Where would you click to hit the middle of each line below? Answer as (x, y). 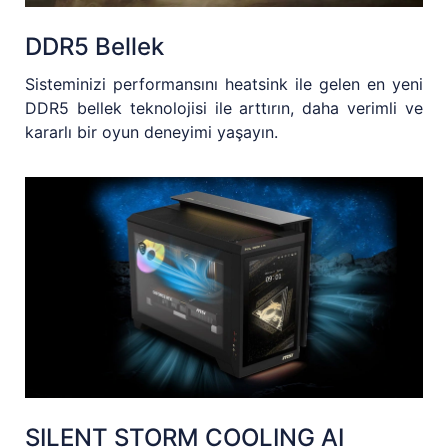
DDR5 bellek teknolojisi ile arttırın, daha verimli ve (224, 108)
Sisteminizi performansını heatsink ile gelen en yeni (224, 84)
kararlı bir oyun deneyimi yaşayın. (151, 132)
